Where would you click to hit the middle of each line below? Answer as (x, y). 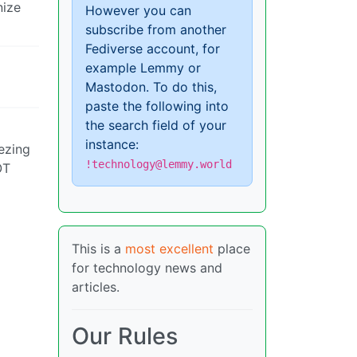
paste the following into (157, 106)
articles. (96, 287)
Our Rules (125, 336)
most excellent (169, 249)
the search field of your (156, 126)
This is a (98, 249)
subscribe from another (156, 30)
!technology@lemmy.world (159, 165)
